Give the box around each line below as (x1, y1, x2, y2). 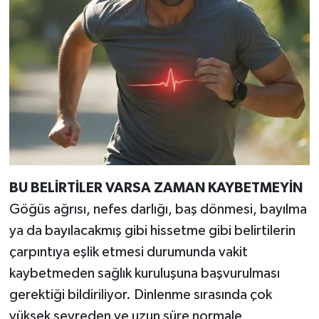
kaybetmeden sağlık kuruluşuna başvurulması (9, 266, 280, 281)
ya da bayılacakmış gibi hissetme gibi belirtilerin (9, 223, 296, 238)
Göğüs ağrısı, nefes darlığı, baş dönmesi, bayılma (9, 202, 307, 216)
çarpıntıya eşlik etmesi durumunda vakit (9, 244, 248, 259)
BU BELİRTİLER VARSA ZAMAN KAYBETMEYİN (9, 180, 303, 195)
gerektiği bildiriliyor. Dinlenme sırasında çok (9, 287, 272, 302)
